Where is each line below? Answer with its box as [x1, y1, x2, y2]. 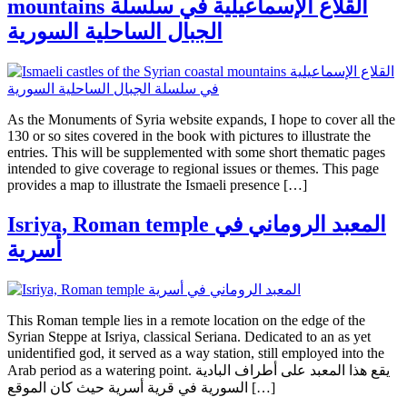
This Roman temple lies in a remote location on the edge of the [7, 312, 365, 328]
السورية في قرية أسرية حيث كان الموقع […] [248, 379, 275, 395]
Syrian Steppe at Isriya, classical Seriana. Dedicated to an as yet [7, 328, 371, 344]
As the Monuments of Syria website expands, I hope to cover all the [7, 111, 395, 127]
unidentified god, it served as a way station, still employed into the [7, 344, 384, 361]
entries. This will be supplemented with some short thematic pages [7, 144, 385, 160]
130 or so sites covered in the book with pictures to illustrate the [7, 127, 371, 144]
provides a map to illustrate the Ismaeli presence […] [7, 176, 307, 193]
